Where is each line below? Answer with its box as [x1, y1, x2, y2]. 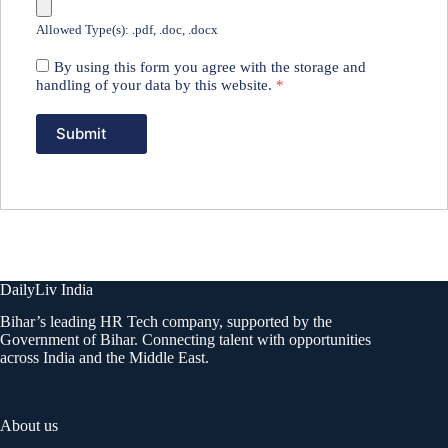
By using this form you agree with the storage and [54, 58, 366, 75]
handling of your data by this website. [36, 76, 276, 93]
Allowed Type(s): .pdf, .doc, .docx [36, 22, 218, 37]
